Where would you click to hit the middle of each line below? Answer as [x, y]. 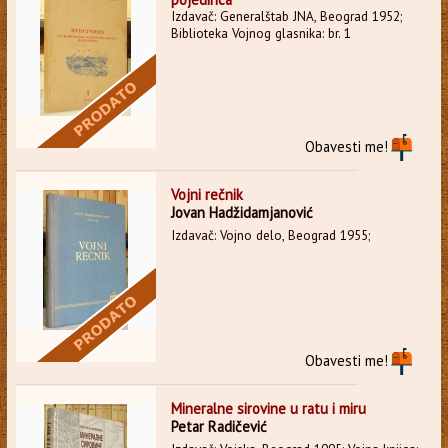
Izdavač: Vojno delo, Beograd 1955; [270, 235]
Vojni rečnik [206, 194]
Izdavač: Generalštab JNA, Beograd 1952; [286, 16]
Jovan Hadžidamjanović [241, 212]
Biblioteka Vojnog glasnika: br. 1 [260, 33]
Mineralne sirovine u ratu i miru [268, 408]
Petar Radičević [218, 426]
